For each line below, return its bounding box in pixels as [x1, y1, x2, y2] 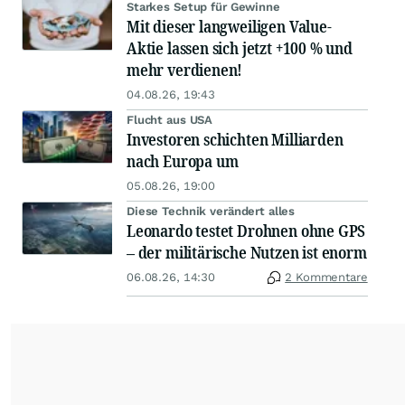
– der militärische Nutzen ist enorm [127, 241, 367, 264]
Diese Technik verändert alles [127, 204, 296, 219]
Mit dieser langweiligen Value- [127, 15, 332, 38]
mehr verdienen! [127, 59, 243, 81]
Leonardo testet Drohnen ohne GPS [127, 220, 366, 242]
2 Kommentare [285, 270, 368, 285]
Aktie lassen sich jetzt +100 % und [127, 37, 353, 60]
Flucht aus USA [127, 113, 213, 127]
